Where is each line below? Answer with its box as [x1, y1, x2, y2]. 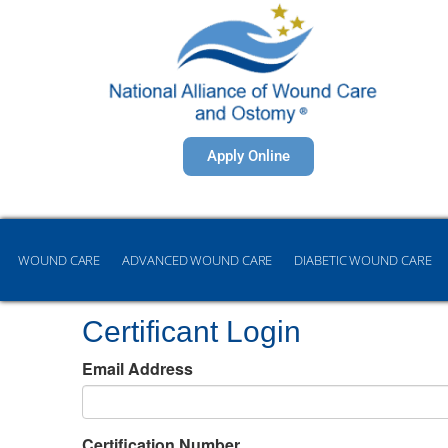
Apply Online [206, 146, 290, 165]
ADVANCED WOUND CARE [122, 250, 273, 269]
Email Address [82, 356, 193, 380]
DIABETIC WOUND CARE [294, 250, 432, 269]
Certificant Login [82, 314, 301, 348]
